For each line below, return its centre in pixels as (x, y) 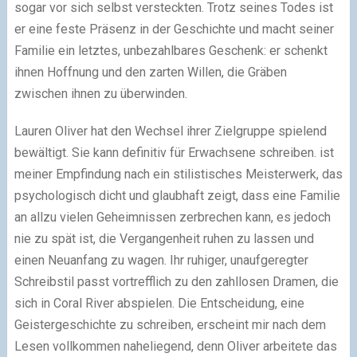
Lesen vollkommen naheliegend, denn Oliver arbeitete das (175, 347)
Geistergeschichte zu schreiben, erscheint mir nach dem (170, 325)
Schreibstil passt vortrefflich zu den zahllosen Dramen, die (176, 282)
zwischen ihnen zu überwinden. (100, 94)
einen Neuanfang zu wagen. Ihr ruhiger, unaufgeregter (161, 261)
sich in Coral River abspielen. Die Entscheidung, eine (159, 304)
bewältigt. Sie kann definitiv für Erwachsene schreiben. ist (174, 153)
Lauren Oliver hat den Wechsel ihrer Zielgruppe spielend (170, 131)
